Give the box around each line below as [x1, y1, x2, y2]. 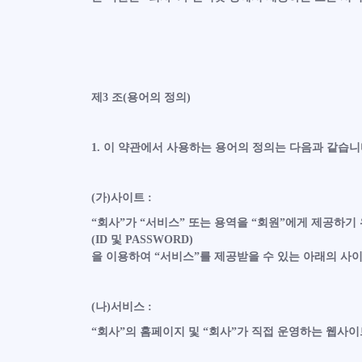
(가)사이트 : [90, 192, 152, 204]
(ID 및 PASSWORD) [90, 234, 193, 246]
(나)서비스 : [90, 301, 152, 313]
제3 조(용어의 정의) [90, 91, 191, 103]
